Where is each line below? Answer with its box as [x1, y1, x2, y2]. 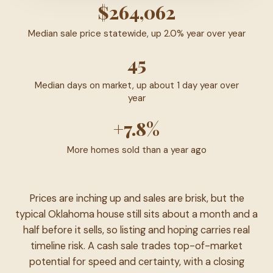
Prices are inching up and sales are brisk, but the [29, 191, 244, 205]
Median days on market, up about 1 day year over [34, 79, 239, 91]
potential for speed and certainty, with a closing [29, 255, 244, 268]
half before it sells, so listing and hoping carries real [23, 223, 250, 236]
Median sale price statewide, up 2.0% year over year [27, 27, 246, 40]
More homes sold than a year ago [66, 143, 207, 156]
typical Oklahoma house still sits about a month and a [15, 207, 258, 221]
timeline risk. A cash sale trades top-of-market [30, 239, 243, 252]
